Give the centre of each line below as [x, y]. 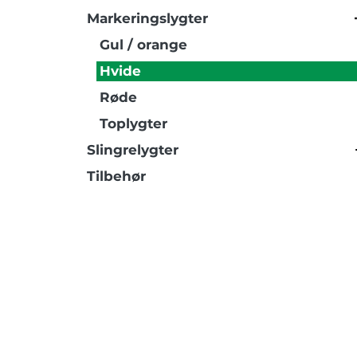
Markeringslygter [147, 18]
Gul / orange [143, 45]
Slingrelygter [133, 150]
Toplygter [133, 124]
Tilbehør [116, 176]
